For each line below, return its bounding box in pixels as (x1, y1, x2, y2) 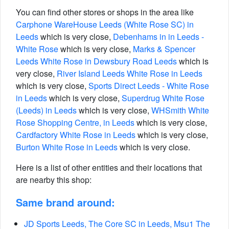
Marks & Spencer (133, 43, 195, 55)
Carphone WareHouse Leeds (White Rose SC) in (16, 18, 194, 30)
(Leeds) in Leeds (16, 104, 77, 116)
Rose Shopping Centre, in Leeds (16, 117, 134, 128)
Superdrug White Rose (122, 92, 204, 104)
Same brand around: (16, 195, 115, 210)
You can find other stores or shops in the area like (16, 6, 194, 18)
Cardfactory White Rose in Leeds (16, 129, 135, 141)
